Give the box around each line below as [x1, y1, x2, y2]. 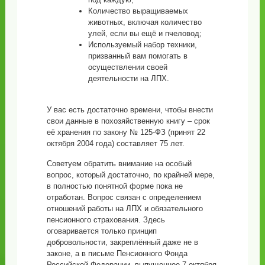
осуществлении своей [88, 63, 167, 72]
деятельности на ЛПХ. [88, 74, 169, 83]
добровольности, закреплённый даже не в [46, 238, 198, 247]
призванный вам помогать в [88, 51, 188, 61]
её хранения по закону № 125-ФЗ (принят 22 [46, 128, 205, 137]
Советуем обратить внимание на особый [46, 159, 192, 169]
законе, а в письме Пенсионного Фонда [46, 249, 188, 258]
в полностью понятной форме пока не [46, 182, 183, 191]
